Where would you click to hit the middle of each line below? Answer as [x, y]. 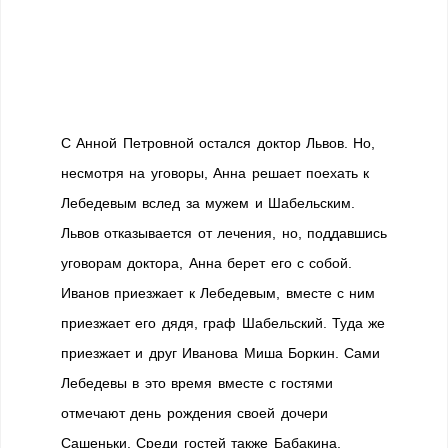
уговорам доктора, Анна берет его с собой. [207, 263]
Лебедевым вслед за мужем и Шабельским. [208, 203]
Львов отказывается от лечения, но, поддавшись [224, 233]
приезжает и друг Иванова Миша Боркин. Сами [221, 353]
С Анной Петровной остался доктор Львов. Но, [218, 143]
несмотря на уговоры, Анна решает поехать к [215, 173]
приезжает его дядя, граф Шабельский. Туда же [223, 323]
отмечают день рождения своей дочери [194, 413]
